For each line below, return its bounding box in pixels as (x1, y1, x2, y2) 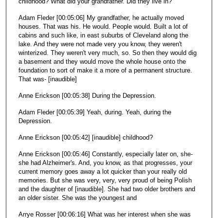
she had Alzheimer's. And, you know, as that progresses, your (18, 159, 192, 166)
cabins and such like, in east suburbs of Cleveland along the (18, 31, 188, 39)
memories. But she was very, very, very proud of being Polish (18, 176, 192, 184)
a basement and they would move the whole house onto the (18, 57, 186, 65)
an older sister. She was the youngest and (18, 194, 137, 201)
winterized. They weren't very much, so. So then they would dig (18, 49, 197, 56)
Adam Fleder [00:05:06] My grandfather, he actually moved (18, 14, 184, 21)
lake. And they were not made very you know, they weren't (18, 40, 182, 48)
